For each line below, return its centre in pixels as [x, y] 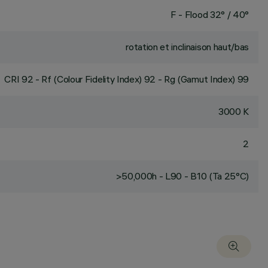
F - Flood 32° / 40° [210, 14]
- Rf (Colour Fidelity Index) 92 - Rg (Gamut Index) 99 [141, 79]
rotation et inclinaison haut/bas [187, 47]
